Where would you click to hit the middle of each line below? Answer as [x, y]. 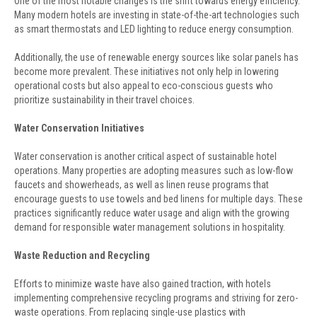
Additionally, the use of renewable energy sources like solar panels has [156, 57]
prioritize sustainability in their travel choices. [104, 100]
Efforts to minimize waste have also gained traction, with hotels [143, 284]
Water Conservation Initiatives [79, 128]
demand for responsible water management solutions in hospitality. [150, 227]
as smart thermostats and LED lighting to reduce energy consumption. [154, 29]
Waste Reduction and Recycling [82, 255]
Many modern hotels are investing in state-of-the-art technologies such [157, 15]
